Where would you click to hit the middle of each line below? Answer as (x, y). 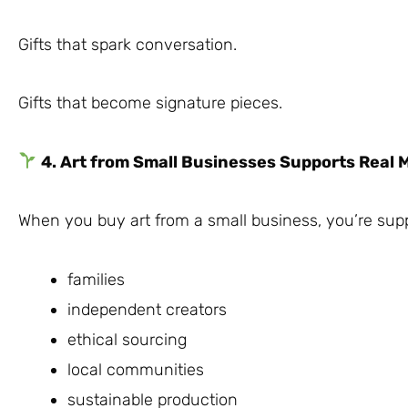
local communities (136, 369)
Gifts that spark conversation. (127, 44)
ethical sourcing (127, 339)
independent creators (147, 309)
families (96, 279)
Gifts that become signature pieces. (150, 103)
